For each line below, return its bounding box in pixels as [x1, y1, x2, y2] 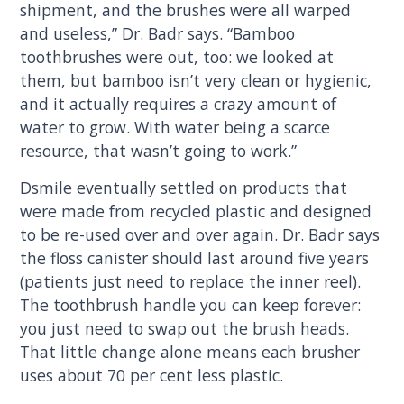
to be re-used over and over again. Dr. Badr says [20, 224, 381, 246]
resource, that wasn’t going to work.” [20, 139, 298, 161]
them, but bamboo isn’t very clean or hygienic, [20, 69, 372, 91]
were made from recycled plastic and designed [20, 200, 372, 223]
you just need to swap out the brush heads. [20, 317, 350, 340]
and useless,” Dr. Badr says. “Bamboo [20, 22, 296, 44]
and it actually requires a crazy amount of [20, 92, 337, 115]
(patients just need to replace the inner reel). [20, 271, 362, 293]
